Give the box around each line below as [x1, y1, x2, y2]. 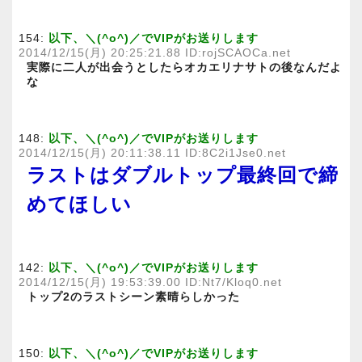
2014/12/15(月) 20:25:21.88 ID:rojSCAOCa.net [19, 47, 291, 60]
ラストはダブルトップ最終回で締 [27, 164, 339, 187]
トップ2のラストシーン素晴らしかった [27, 291, 240, 304]
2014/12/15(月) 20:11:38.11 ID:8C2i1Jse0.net [19, 147, 286, 160]
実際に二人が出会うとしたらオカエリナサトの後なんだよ [27, 61, 342, 74]
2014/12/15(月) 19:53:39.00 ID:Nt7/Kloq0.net [19, 276, 282, 289]
